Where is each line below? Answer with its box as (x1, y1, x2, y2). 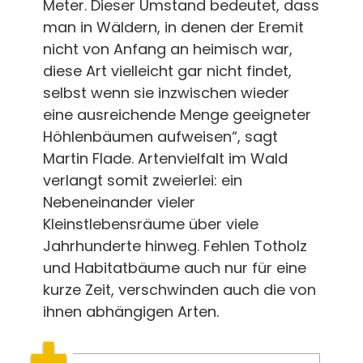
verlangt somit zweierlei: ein (42, 169, 242, 190)
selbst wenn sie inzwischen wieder (42, 82, 289, 103)
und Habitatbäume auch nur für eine (42, 257, 306, 278)
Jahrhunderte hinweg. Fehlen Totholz (42, 235, 307, 256)
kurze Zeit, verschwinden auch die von (42, 279, 316, 300)
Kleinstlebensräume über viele (42, 213, 258, 234)
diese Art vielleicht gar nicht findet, (42, 60, 292, 81)
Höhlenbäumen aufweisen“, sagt (42, 126, 278, 147)
